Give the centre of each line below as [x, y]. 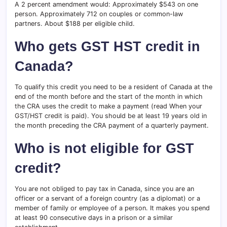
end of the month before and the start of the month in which [109, 97]
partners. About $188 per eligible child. [75, 24]
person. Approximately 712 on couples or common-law [99, 14]
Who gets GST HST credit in [107, 47]
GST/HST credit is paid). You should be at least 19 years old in [111, 116]
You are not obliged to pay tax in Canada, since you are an [104, 189]
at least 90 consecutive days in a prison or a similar [94, 218]
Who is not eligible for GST [104, 148]
